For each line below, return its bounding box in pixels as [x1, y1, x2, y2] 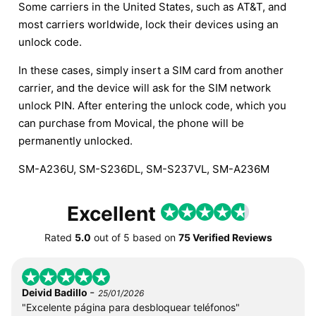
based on [129, 231, 178, 243]
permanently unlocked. [18, 133, 133, 147]
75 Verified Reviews [178, 231, 272, 243]
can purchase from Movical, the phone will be [18, 116, 244, 130]
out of [90, 231, 123, 243]
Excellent [67, 201, 161, 226]
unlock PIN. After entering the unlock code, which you [18, 98, 286, 112]
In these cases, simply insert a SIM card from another [18, 63, 284, 77]
